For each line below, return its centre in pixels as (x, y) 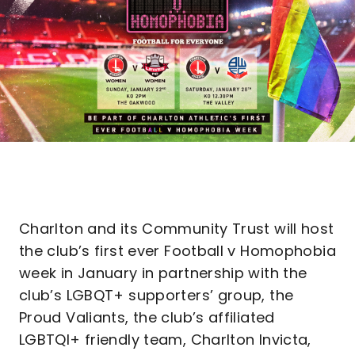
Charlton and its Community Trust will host (177, 229)
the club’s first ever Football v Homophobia (177, 251)
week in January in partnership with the (163, 273)
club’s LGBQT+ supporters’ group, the (157, 295)
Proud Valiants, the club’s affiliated (147, 317)
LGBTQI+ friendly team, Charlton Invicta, (165, 340)
